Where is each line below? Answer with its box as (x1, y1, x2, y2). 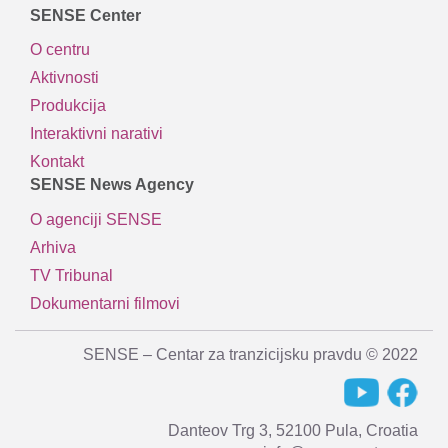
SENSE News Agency (30, 176, 194, 194)
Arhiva (30, 238, 76, 256)
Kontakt (30, 153, 84, 171)
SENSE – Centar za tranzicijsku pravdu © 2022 (83, 345, 418, 363)
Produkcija (30, 97, 106, 115)
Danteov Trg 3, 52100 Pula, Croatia (168, 421, 418, 439)
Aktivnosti (30, 69, 99, 87)
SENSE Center (30, 6, 141, 24)
